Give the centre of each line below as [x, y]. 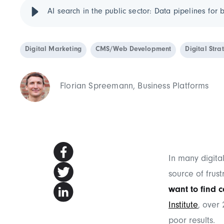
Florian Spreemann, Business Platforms [134, 87]
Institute [183, 206]
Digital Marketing [53, 50]
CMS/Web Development [133, 50]
